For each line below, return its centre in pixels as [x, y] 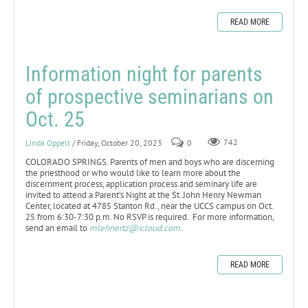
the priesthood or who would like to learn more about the [133, 173]
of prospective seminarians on [150, 96]
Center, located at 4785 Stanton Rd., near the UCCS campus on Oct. [149, 206]
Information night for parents [144, 74]
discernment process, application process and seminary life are [141, 184]
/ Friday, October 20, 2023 [117, 142]
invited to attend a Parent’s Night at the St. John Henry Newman [143, 195]
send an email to [57, 228]
